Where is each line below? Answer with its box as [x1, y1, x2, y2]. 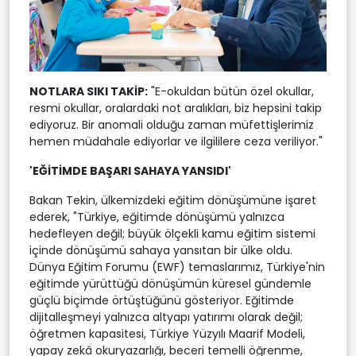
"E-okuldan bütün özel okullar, [148, 83, 314, 100]
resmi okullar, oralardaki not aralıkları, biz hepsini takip [29, 100, 322, 117]
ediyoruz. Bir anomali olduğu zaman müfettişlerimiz [29, 117, 314, 133]
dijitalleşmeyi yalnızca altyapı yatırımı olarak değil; [29, 309, 303, 326]
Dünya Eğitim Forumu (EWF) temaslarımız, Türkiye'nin [29, 259, 325, 276]
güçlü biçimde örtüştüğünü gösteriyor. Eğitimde [29, 292, 294, 309]
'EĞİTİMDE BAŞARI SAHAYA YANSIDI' [29, 163, 231, 180]
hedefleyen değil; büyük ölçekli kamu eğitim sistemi [29, 226, 315, 242]
